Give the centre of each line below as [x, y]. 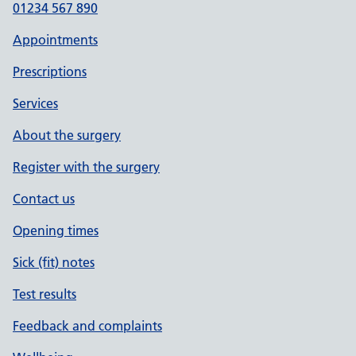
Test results [44, 294]
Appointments [55, 39]
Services [35, 103]
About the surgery [67, 135]
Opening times [56, 230]
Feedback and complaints [87, 325]
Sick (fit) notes [54, 262]
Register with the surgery [86, 166]
